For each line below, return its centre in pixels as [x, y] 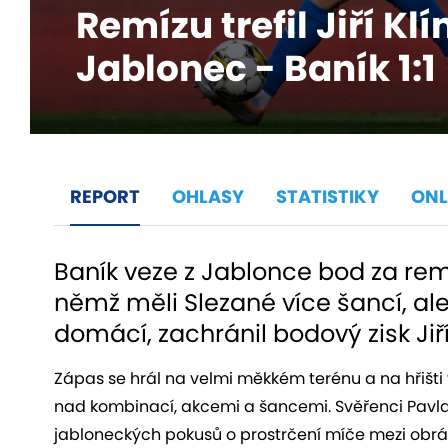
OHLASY [208, 196]
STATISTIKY [327, 196]
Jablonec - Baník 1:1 [256, 68]
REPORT [105, 196]
